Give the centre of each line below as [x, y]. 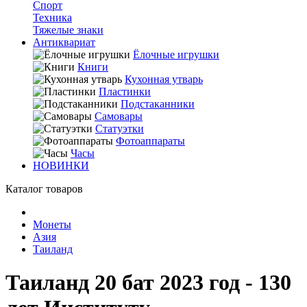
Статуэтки [120, 128]
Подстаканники [158, 104]
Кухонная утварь [164, 79]
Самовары [119, 116]
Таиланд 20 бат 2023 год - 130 [148, 283]
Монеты [52, 224]
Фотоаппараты [150, 141]
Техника [52, 17]
